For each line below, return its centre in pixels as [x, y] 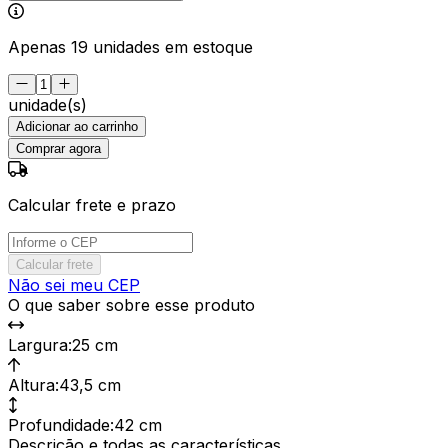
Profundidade [59, 424]
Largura [38, 344]
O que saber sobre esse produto [131, 304]
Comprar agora [58, 148]
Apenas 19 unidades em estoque [130, 46]
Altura [31, 384]
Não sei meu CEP [74, 284]
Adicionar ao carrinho [77, 126]
